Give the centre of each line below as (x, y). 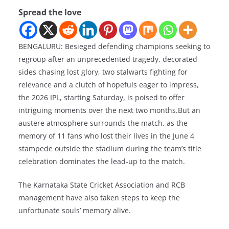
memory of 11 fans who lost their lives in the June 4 (106, 136)
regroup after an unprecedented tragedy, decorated (108, 59)
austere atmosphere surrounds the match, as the (103, 123)
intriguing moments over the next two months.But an (109, 110)
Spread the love (50, 12)
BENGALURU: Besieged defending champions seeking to (114, 46)
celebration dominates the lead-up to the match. (102, 161)
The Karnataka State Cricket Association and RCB (102, 185)
